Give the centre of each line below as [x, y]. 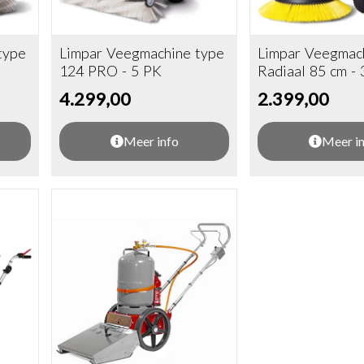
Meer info [151, 141]
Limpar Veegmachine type [142, 53]
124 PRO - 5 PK [111, 71]
